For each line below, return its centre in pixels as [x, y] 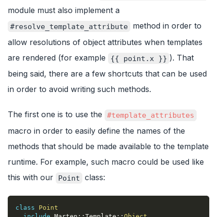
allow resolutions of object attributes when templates [105, 42]
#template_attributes [151, 116]
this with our [32, 178]
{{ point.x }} [139, 58]
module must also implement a [64, 10]
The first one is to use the [56, 115]
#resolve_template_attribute [69, 26]
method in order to [166, 26]
